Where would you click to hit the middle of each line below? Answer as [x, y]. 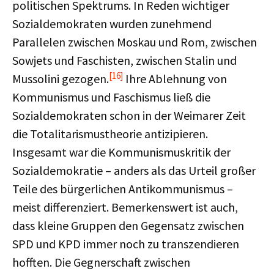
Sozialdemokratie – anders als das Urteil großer [134, 170]
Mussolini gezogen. [61, 79]
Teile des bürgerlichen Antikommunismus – [123, 189]
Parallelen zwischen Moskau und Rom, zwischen [135, 42]
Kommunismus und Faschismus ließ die [111, 97]
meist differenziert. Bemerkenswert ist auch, [125, 207]
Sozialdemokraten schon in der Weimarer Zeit [129, 115]
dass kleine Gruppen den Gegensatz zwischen [128, 225]
